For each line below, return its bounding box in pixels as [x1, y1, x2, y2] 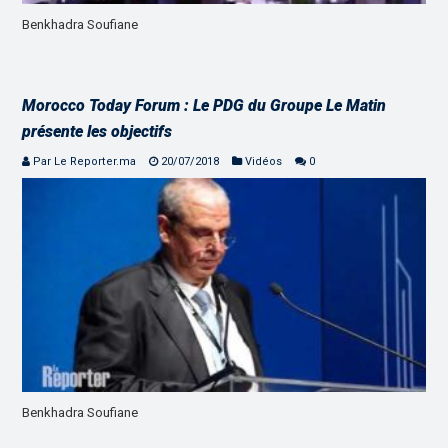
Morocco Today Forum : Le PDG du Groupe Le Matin [22, 95, 387, 115]
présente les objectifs [22, 121, 173, 141]
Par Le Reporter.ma [33, 154, 137, 168]
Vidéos [245, 154, 283, 168]
